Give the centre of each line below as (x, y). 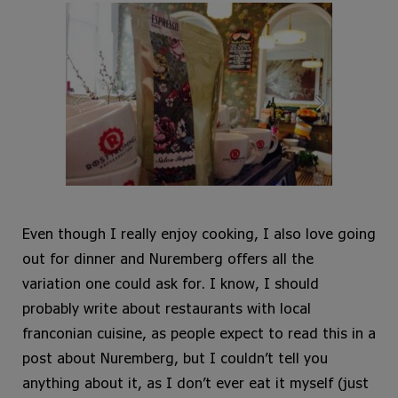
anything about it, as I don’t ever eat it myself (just (195, 383)
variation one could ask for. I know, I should (171, 283)
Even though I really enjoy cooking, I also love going (199, 234)
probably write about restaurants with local (167, 308)
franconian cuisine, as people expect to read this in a (199, 333)
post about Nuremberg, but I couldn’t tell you (175, 358)
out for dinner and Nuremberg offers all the (168, 259)
